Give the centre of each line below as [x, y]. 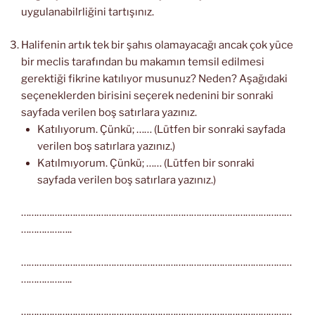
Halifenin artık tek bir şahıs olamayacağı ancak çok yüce [157, 45]
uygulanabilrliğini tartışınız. [88, 12]
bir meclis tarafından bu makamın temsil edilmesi [143, 62]
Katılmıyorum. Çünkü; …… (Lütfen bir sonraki [146, 163]
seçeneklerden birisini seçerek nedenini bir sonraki [147, 95]
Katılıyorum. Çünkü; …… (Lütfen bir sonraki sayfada [161, 129]
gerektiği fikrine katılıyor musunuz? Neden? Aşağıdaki [154, 78]
